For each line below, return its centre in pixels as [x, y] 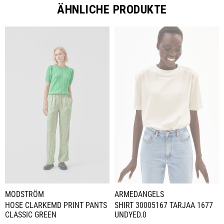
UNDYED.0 [130, 214]
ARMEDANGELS [139, 194]
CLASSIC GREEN [31, 214]
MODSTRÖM [24, 194]
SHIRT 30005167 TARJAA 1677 [164, 205]
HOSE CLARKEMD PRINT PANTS [56, 205]
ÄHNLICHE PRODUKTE [112, 10]
